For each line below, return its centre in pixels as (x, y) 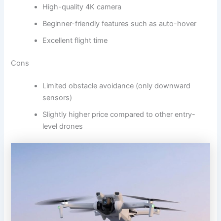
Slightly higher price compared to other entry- (119, 114)
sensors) (57, 97)
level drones (63, 126)
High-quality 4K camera (82, 7)
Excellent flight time (75, 41)
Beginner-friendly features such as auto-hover (120, 24)
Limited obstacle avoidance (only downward (117, 86)
